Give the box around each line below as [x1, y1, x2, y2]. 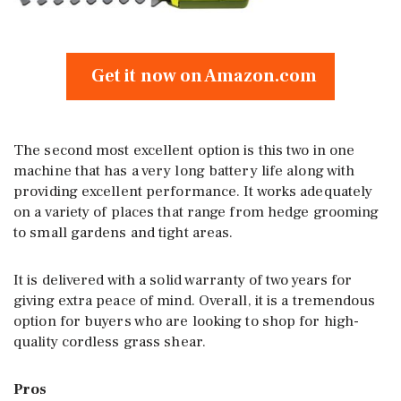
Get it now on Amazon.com [83, 64, 318, 88]
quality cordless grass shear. [13, 331, 206, 352]
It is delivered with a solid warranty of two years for [13, 269, 353, 290]
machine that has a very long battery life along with [13, 160, 355, 181]
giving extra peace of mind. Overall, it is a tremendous [13, 290, 376, 311]
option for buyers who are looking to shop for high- [13, 311, 360, 331]
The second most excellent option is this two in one [13, 140, 355, 160]
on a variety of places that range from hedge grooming [13, 201, 380, 222]
